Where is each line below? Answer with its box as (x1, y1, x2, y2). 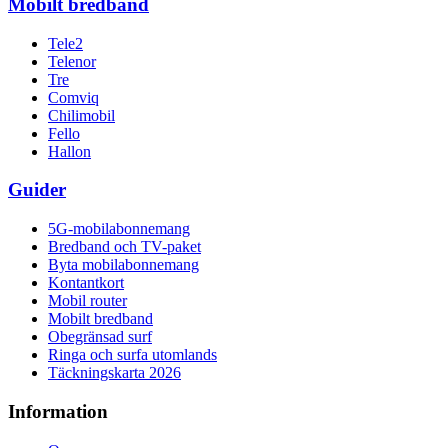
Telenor (48, 52, 96, 70)
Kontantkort (48, 274, 124, 292)
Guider (8, 179, 66, 201)
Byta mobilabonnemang (48, 256, 199, 274)
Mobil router (48, 292, 127, 310)
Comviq (48, 88, 99, 106)
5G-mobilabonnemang (48, 220, 190, 238)
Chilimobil (48, 106, 115, 124)
